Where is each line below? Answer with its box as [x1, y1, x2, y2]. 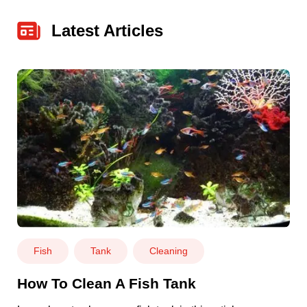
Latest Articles [51, 21, 163, 40]
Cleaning [149, 245, 188, 256]
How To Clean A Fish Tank [17, 275, 196, 291]
